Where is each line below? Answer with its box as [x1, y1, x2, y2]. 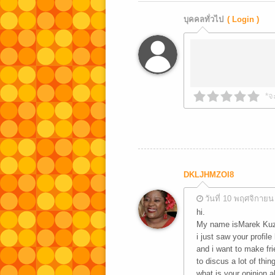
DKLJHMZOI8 [183, 170, 234, 179]
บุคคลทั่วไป [183, 15, 223, 24]
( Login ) [227, 15, 259, 24]
